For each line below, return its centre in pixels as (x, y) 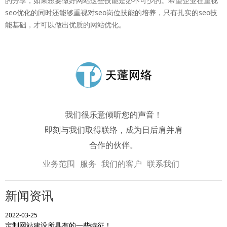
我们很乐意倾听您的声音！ (113, 114)
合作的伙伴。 (113, 145)
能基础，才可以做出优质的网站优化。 (65, 24)
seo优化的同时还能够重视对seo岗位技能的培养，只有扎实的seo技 (111, 12)
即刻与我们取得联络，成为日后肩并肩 (113, 129)
